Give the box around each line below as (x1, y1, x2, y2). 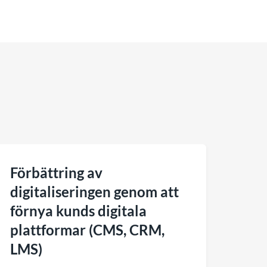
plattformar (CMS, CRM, (10, 221, 164, 239)
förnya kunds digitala (10, 202, 147, 220)
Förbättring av (10, 164, 103, 182)
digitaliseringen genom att (10, 183, 179, 201)
